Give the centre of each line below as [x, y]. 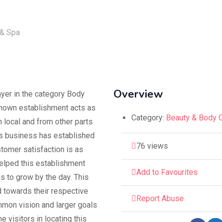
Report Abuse [160, 198]
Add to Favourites [167, 172]
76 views [152, 146]
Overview [138, 94]
